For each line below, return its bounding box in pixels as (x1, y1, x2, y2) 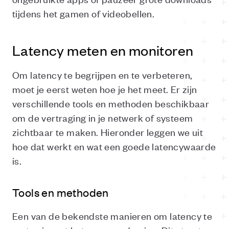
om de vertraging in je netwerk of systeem (12, 111, 193, 124)
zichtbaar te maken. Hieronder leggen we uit (12, 125, 203, 138)
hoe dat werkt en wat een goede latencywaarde (12, 140, 216, 152)
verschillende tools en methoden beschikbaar (12, 97, 210, 109)
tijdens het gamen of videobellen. (12, 7, 155, 19)
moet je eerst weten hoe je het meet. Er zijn (12, 82, 197, 95)
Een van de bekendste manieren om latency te (12, 209, 213, 222)
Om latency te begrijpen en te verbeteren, (12, 68, 193, 81)
